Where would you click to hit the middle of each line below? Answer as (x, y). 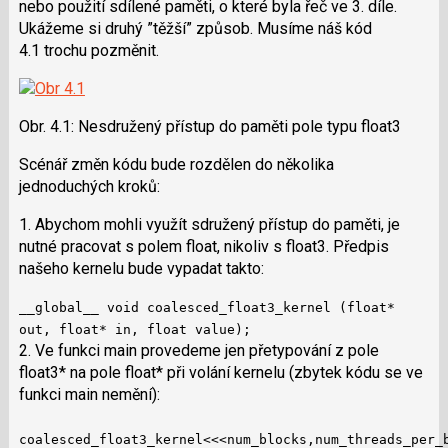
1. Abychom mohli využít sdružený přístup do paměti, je (209, 224)
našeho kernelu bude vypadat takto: (141, 268)
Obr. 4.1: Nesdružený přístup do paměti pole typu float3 (209, 126)
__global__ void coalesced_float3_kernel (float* (206, 307)
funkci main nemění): (89, 394)
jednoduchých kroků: (89, 186)
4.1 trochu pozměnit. (88, 50)
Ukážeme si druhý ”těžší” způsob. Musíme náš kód (195, 28)
